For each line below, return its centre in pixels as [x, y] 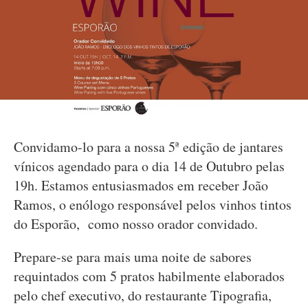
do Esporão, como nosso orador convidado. [136, 224]
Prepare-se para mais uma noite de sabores [133, 257]
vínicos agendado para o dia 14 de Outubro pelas [149, 166]
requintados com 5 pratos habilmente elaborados [149, 276]
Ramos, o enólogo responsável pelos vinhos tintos [153, 205]
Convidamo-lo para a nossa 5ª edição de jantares [148, 147]
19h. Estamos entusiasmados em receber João [141, 185]
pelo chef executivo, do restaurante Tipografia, [143, 295]
